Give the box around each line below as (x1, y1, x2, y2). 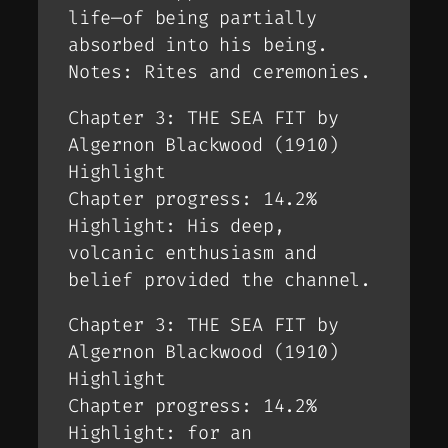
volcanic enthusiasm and (68, 240, 317, 265)
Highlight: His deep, (68, 213, 285, 238)
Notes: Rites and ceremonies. (68, 60, 371, 85)
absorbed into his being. (68, 33, 328, 58)
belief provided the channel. (68, 267, 371, 292)
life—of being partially (68, 6, 317, 31)
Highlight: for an (68, 421, 252, 446)
